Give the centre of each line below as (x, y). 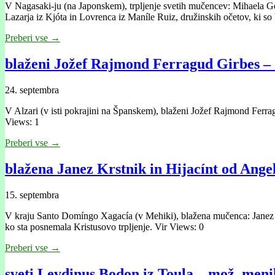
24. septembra (32, 90)
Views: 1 (22, 122)
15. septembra (32, 195)
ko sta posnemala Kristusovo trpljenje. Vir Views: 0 (104, 227)
